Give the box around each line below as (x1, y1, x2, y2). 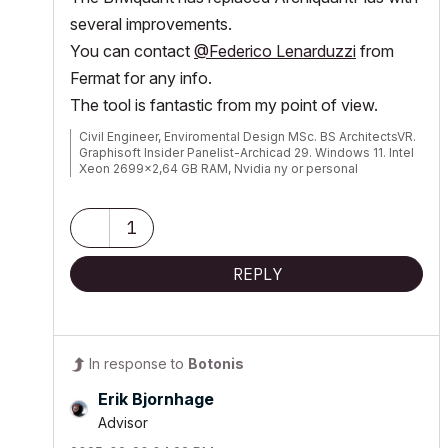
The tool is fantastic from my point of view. (70, 94, 378, 115)
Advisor (98, 413, 148, 431)
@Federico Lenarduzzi (194, 40, 356, 61)
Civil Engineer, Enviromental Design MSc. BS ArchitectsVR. (79, 128, 416, 144)
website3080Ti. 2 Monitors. (79, 176, 242, 192)
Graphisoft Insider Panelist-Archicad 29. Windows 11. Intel (79, 144, 414, 160)
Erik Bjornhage (98, 388, 214, 409)
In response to (89, 354, 188, 372)
